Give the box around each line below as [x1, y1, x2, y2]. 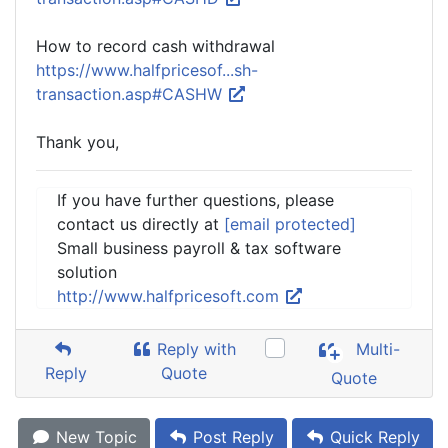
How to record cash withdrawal [36, 36, 275, 56]
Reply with [152, 339, 237, 359]
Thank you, [36, 132, 119, 152]
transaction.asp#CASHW [36, 84, 227, 104]
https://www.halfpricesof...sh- [36, 60, 258, 80]
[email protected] [224, 214, 356, 234]
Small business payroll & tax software [57, 238, 341, 258]
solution [57, 262, 117, 282]
